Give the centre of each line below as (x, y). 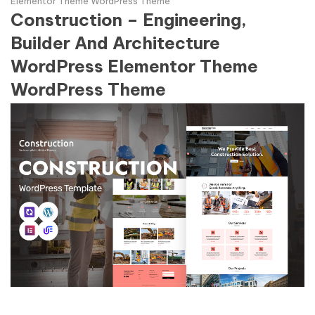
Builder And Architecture (115, 43)
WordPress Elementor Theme (134, 66)
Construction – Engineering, (129, 20)
